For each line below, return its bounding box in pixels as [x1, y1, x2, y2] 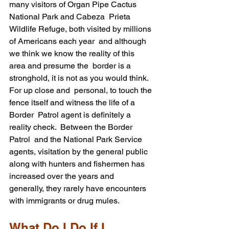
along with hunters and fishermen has [9, 158, 147, 169]
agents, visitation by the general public [9, 146, 152, 156]
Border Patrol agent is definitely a [9, 109, 133, 120]
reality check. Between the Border [9, 122, 134, 132]
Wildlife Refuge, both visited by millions [9, 24, 153, 34]
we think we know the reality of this [9, 48, 136, 58]
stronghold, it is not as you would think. [9, 73, 152, 83]
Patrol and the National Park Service [9, 134, 144, 144]
